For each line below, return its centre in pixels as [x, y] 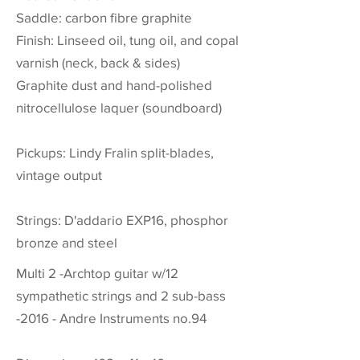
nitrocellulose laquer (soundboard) [119, 107]
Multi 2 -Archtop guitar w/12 [97, 273]
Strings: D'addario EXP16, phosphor [122, 220]
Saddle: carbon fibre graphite [104, 17]
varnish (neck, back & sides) [98, 62]
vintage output [59, 175]
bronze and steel [67, 242]
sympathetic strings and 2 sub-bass [121, 295]
